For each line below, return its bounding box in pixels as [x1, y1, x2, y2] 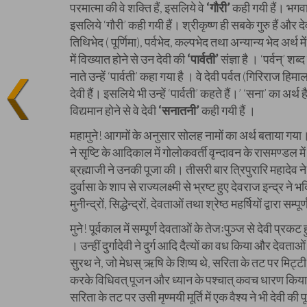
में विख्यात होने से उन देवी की [70, 51, 187, 66]
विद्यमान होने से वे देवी [70, 103, 156, 118]
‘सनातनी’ [156, 103, 201, 118]
